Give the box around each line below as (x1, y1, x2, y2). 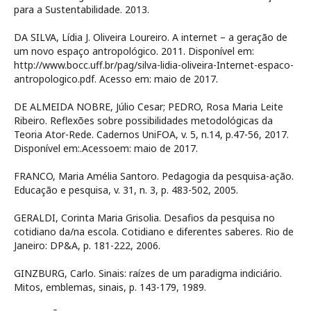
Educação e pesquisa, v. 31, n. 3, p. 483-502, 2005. (14, 183, 238, 197)
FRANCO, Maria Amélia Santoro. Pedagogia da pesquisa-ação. (14, 169, 294, 183)
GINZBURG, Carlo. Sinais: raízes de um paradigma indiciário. (14, 267, 282, 280)
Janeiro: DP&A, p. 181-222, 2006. (14, 239, 160, 253)
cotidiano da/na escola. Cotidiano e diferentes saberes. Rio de (14, 225, 294, 239)
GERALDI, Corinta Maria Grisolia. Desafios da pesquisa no (14, 211, 275, 225)
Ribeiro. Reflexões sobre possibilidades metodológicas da (14, 114, 273, 128)
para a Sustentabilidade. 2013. (14, 3, 149, 17)
